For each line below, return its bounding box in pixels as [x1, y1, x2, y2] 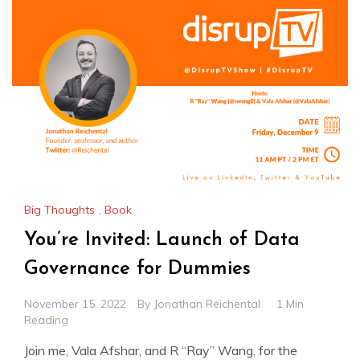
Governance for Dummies [24, 259, 251, 279]
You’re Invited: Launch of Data [24, 230, 300, 250]
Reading [24, 312, 68, 327]
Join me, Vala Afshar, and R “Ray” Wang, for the [24, 342, 297, 358]
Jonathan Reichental [153, 296, 260, 311]
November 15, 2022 [24, 296, 126, 311]
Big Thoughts [24, 202, 95, 217]
